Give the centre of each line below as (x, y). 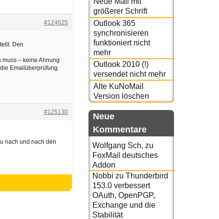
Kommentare (120, 129)
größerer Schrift (120, 11)
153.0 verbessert (121, 185)
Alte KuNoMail (118, 86)
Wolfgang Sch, (118, 145)
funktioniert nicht (121, 43)
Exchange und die (124, 205)
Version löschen (121, 96)
